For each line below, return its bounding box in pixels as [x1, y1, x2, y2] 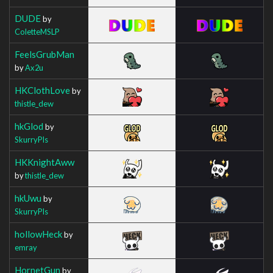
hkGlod [15, 120, 43, 132]
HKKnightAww [15, 156, 74, 168]
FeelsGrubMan [15, 48, 74, 60]
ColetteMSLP [15, 26, 60, 37]
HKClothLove [15, 84, 70, 96]
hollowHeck [15, 228, 62, 239]
